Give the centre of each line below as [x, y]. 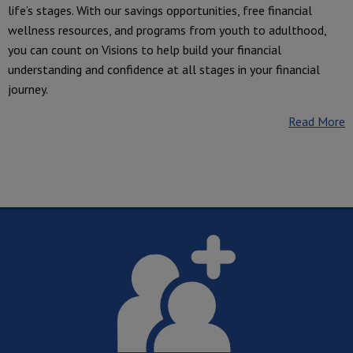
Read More [317, 121]
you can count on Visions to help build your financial [145, 49]
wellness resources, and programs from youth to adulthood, [167, 30]
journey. [28, 89]
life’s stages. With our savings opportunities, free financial [160, 10]
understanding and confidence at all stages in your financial [164, 69]
